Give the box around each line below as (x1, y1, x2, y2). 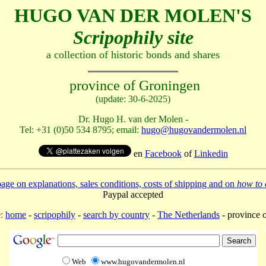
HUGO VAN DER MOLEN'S (14, 5, 252, 26)
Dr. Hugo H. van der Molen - (78, 114, 188, 124)
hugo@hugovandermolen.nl (141, 125, 246, 135)
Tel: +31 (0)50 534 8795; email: (20, 125, 141, 135)
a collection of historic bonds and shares (46, 49, 220, 61)
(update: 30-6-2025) (96, 94, 170, 104)
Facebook (144, 148, 182, 159)
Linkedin (194, 148, 228, 159)
